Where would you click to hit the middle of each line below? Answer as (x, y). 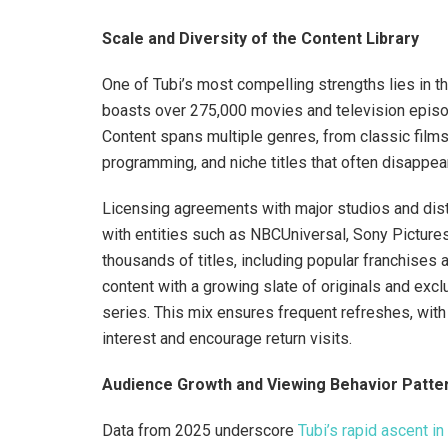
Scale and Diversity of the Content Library (260, 38)
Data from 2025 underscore (200, 430)
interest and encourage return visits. (227, 338)
